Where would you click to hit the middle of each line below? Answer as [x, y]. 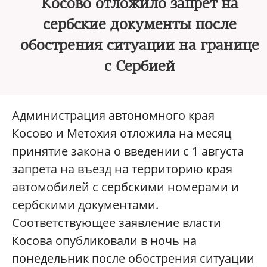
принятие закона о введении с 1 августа [128, 151]
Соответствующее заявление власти [117, 223]
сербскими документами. [85, 205]
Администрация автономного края [113, 115]
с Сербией [139, 66]
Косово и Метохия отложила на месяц [122, 133]
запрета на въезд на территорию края [122, 169]
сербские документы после [139, 24]
